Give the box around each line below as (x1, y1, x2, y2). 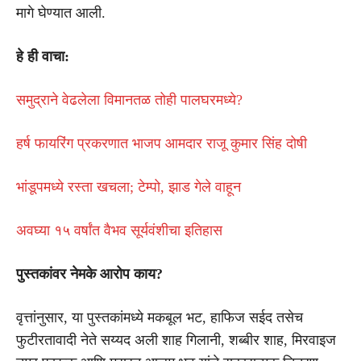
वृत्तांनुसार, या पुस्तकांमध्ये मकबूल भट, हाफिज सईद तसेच (16, 309, 303, 326)
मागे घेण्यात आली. (16, 4, 106, 21)
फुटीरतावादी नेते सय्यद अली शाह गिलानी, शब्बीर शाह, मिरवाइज (16, 331, 336, 348)
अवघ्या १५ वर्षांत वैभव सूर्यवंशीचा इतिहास (16, 222, 222, 239)
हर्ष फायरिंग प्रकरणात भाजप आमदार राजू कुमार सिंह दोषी (16, 135, 307, 151)
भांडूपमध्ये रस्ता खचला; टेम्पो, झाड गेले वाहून (16, 178, 241, 195)
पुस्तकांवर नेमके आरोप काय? (16, 265, 163, 282)
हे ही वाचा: (16, 48, 69, 64)
